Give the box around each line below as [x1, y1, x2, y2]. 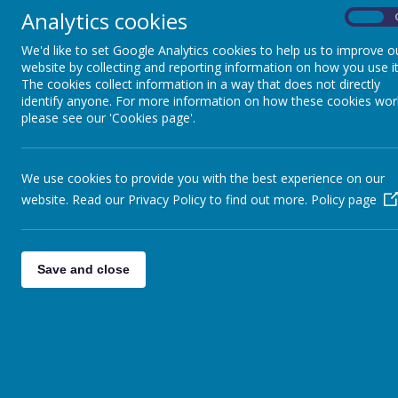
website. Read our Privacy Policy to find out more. [21, 191, 311, 208]
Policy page [311, 191, 377, 208]
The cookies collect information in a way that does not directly [21, 76, 380, 92]
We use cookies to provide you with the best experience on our [21, 170, 385, 187]
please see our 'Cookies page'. [21, 109, 195, 126]
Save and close [37, 262, 130, 276]
